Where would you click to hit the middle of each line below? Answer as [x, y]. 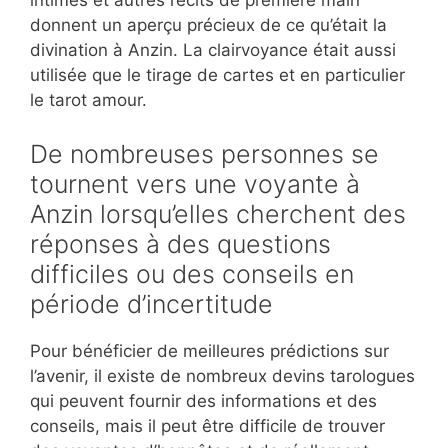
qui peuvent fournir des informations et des [203, 400]
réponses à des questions [180, 243]
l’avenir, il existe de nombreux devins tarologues [222, 375]
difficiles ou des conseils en [192, 273]
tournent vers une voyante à [195, 183]
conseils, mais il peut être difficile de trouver [207, 425]
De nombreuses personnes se [204, 153]
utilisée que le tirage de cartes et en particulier [217, 75]
